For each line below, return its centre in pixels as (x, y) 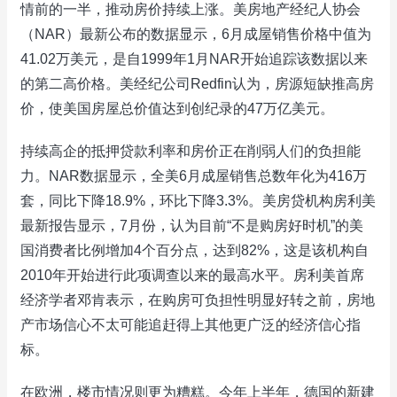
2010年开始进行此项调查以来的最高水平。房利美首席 (192, 275)
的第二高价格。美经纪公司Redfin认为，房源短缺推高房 (197, 84)
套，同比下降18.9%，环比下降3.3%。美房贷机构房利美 (198, 201)
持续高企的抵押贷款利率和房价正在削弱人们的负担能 (191, 151)
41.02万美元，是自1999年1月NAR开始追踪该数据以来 (194, 59)
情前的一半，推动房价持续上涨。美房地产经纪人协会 (191, 9)
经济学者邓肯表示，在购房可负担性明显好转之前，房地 (198, 300)
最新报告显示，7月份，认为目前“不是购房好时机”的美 (192, 226)
